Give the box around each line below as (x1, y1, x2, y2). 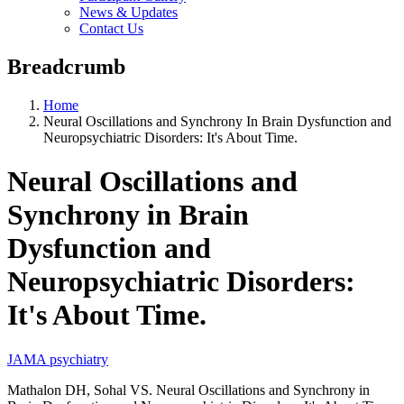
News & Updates (79, 4, 178, 20)
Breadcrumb (7, 54, 125, 78)
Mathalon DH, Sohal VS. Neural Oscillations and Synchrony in (7, 381, 370, 398)
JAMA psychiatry (7, 351, 108, 367)
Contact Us (79, 20, 143, 36)
